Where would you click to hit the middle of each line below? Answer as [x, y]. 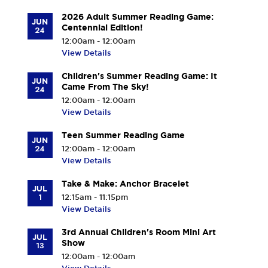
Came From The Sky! [105, 87]
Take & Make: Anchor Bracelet [125, 184]
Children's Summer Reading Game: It [139, 76]
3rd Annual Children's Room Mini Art [138, 232]
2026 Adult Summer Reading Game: [137, 17]
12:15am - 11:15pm [95, 197]
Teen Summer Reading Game [123, 135]
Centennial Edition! [102, 28]
